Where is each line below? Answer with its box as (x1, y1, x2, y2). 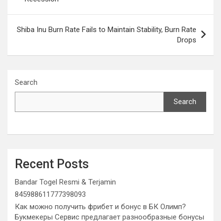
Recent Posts (15, 157, 89, 172)
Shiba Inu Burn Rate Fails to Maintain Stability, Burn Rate (17, 25, 196, 35)
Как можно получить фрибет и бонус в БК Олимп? (15, 202, 186, 212)
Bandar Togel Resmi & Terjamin (15, 178, 116, 187)
